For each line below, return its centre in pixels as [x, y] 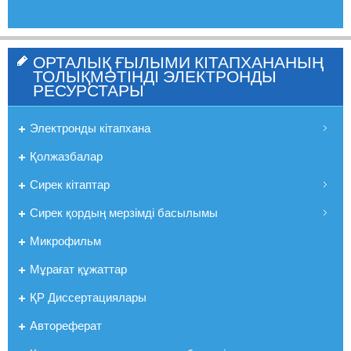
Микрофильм [65, 241]
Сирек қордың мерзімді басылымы [124, 212]
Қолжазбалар [66, 156]
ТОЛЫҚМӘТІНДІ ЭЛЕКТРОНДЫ [155, 76]
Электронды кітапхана [90, 128]
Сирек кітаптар [70, 184]
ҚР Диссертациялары [88, 297]
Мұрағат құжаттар [78, 269]
